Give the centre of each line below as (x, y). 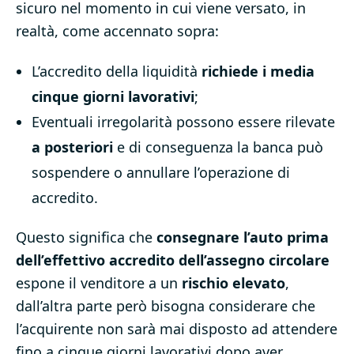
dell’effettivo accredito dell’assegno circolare (173, 260)
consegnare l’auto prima (243, 237)
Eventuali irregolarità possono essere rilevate (183, 122)
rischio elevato (233, 283)
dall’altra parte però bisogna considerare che (166, 306)
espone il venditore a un (99, 283)
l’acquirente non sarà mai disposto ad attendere (177, 329)
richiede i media (258, 72)
